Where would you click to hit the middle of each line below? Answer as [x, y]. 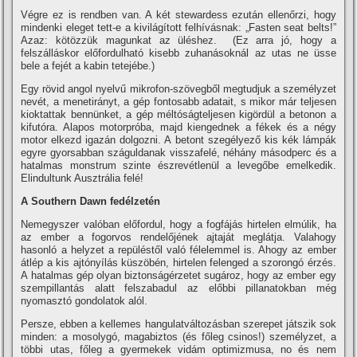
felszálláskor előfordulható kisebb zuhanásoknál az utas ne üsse [178, 53]
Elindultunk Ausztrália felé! [82, 178]
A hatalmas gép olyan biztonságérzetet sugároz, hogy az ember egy [178, 275]
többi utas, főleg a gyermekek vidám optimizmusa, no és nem [178, 349]
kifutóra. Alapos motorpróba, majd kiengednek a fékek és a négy [178, 127]
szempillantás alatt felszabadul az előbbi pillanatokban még [178, 288]
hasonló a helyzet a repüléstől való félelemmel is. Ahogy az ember [178, 250]
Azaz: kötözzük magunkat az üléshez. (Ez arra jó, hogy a [178, 40]
